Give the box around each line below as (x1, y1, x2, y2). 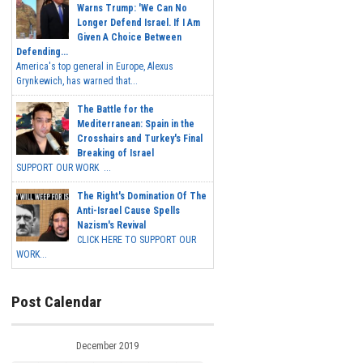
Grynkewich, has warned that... (16, 75, 138, 88)
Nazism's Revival (77, 220, 146, 232)
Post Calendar (11, 293, 102, 312)
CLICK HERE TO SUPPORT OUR (77, 234, 196, 246)
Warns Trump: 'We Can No (77, 2, 187, 15)
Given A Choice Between (77, 32, 181, 44)
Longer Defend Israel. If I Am (77, 17, 200, 29)
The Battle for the (77, 104, 154, 116)
